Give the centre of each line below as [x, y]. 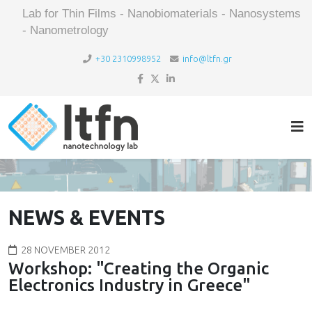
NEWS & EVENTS [87, 218]
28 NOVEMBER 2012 [65, 250]
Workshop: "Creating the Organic [139, 269]
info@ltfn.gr [207, 58]
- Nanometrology [65, 30]
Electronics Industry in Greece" [130, 286]
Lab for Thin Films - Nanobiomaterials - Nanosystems [162, 14]
